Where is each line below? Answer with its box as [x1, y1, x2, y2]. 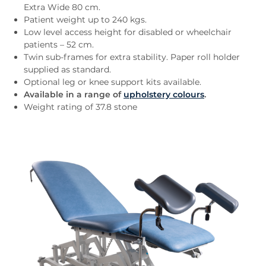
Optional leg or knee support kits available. [24, 77, 201, 88]
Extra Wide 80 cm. [24, 2, 100, 13]
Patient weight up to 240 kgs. [24, 14, 147, 26]
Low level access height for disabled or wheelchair [24, 27, 232, 38]
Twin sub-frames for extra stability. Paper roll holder [24, 52, 240, 63]
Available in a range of [24, 89, 123, 100]
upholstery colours [123, 89, 204, 100]
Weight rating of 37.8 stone [24, 102, 137, 113]
